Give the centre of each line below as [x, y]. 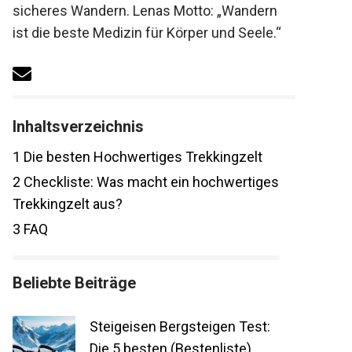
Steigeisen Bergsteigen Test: [172, 327]
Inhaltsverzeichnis [70, 127]
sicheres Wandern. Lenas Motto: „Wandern [137, 11]
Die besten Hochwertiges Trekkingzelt [133, 157]
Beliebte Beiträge [66, 283]
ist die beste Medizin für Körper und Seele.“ [139, 33]
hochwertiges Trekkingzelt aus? [104, 204]
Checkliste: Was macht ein [97, 182]
